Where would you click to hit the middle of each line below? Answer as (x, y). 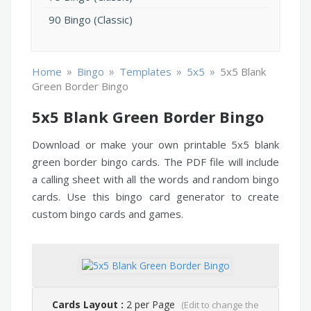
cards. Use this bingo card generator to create (155, 197)
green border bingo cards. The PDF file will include (155, 162)
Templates (145, 72)
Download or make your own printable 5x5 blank (155, 145)
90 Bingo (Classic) (91, 20)
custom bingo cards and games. (108, 214)
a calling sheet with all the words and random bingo (155, 179)
